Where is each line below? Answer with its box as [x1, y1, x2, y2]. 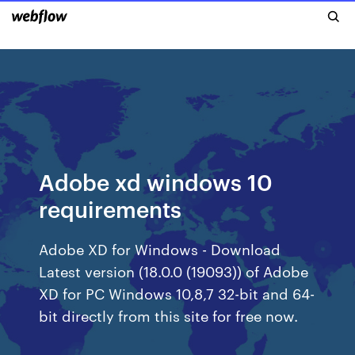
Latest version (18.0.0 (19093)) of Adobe [39, 261, 309, 281]
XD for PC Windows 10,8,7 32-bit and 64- [39, 283, 315, 303]
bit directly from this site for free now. [39, 305, 299, 325]
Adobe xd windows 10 [39, 166, 273, 196]
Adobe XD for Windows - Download [39, 239, 281, 258]
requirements [39, 193, 182, 223]
